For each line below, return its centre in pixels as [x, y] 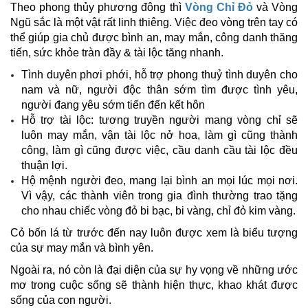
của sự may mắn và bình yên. [82, 247]
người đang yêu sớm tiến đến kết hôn [113, 104]
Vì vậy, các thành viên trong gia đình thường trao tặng [159, 195]
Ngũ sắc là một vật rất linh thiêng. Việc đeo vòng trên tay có [154, 22]
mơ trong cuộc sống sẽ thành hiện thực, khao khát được [154, 285]
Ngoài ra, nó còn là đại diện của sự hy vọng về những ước [154, 269]
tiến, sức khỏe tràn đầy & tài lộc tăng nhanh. [117, 52]
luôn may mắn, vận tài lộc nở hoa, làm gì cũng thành [159, 135]
